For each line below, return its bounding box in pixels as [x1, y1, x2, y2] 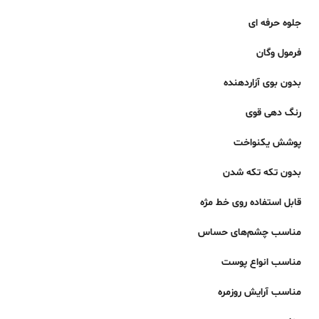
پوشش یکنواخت [234, 135, 301, 150]
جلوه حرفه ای [249, 16, 301, 30]
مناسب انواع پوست [221, 255, 301, 269]
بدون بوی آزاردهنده [224, 75, 301, 90]
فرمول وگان [256, 46, 301, 60]
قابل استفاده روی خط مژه [200, 195, 301, 209]
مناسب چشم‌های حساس [198, 225, 301, 239]
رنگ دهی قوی [246, 105, 301, 120]
